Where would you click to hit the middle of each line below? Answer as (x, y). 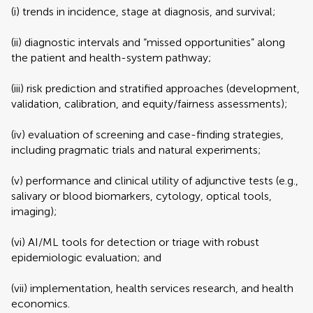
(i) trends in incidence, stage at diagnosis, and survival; (144, 12)
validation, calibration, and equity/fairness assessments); (150, 104)
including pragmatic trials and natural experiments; (136, 150)
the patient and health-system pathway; (111, 58)
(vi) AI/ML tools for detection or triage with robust (135, 242)
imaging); (34, 211)
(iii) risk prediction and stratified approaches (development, (155, 88)
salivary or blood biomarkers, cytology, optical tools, (141, 196)
